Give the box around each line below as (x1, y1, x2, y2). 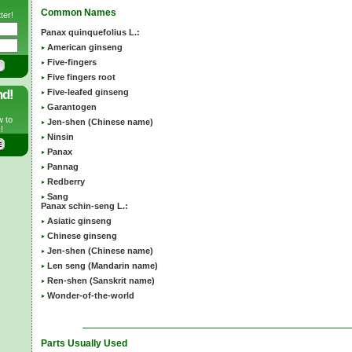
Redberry (47, 177, 85, 187)
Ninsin (47, 132, 74, 142)
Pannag (47, 162, 79, 172)
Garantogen (47, 102, 97, 112)
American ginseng (47, 42, 123, 53)
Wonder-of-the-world (47, 291, 134, 301)
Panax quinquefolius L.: (41, 27, 140, 38)
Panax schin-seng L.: (41, 201, 128, 211)
